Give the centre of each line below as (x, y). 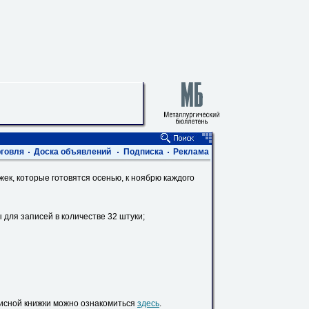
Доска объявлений (72, 152)
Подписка (143, 152)
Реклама (191, 152)
